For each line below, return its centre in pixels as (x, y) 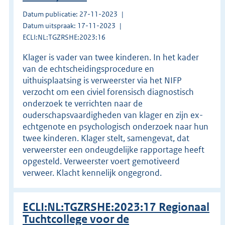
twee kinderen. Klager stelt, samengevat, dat (106, 138)
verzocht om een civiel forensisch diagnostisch (108, 92)
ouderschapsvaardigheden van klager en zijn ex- (113, 115)
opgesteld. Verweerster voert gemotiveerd (101, 161)
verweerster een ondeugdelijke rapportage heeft (114, 149)
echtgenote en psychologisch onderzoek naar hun (116, 126)
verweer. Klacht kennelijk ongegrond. (92, 173)
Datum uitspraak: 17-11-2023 (69, 25)
